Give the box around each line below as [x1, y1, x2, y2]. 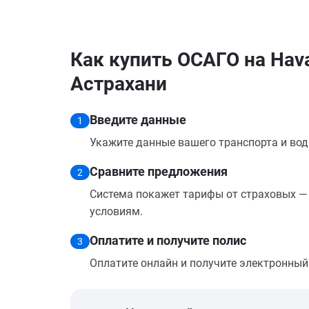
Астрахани [70, 72, 167, 95]
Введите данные [90, 112, 186, 127]
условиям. [90, 205, 143, 218]
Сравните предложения [90, 164, 228, 179]
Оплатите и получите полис [90, 233, 246, 248]
